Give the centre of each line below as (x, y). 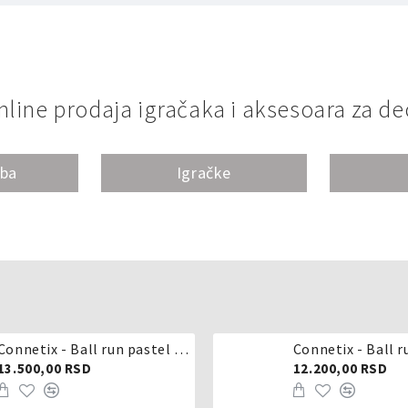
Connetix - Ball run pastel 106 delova (181, 349)
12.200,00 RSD (340, 368)
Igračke (204, 173)
